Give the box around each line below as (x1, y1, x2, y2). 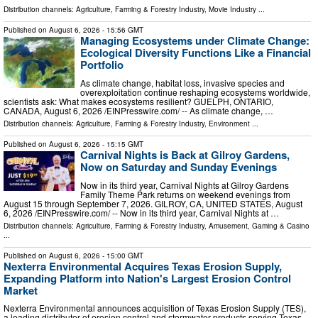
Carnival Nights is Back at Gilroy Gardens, (80, 146, 290, 163)
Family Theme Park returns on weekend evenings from (80, 187, 290, 200)
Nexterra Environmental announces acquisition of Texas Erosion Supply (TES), (4, 302, 306, 314)
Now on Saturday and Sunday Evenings (80, 158, 277, 175)
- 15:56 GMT (100, 25, 143, 35)
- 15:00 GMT (100, 250, 143, 261)
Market (4, 282, 38, 298)
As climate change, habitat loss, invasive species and (80, 76, 285, 89)
